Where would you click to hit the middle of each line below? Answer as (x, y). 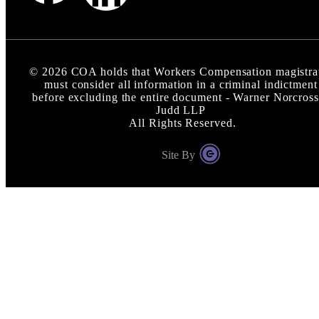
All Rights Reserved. (181, 122)
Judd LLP (181, 110)
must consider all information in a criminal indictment (181, 84)
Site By (179, 155)
